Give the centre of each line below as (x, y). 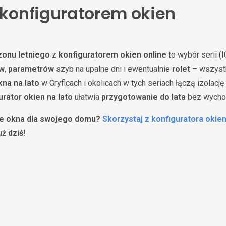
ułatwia (87, 97)
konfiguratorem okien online (112, 55)
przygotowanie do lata (144, 97)
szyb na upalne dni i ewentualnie (113, 69)
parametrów (31, 69)
